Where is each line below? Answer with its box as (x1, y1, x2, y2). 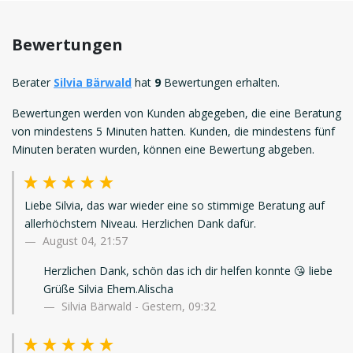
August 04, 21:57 (43, 233, 128, 249)
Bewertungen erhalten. (161, 75, 280, 91)
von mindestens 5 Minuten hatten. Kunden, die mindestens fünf (12, 124, 335, 139)
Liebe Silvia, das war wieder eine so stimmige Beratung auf (24, 198, 325, 214)
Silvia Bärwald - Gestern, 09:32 (58, 299, 216, 314)
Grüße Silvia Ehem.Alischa (43, 281, 173, 297)
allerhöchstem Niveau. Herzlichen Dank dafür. (24, 216, 256, 232)
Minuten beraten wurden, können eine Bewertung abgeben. (12, 142, 314, 158)
